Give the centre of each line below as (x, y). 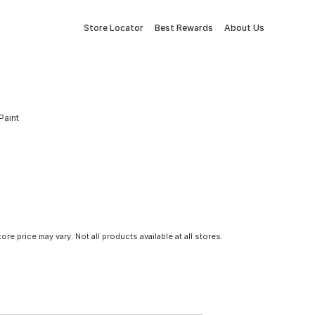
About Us (244, 28)
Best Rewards (184, 28)
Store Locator (114, 28)
